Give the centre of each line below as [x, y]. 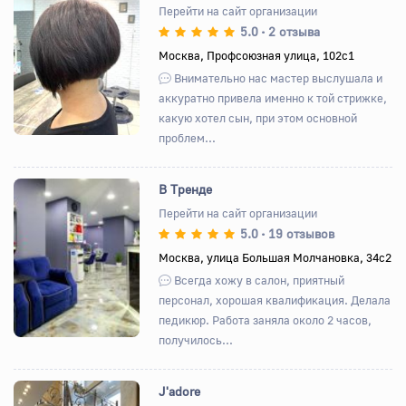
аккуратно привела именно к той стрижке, [273, 97]
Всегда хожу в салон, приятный [258, 280]
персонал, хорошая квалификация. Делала [275, 300]
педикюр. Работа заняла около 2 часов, [266, 319]
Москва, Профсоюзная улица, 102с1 [257, 55]
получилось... [196, 339]
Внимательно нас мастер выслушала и [277, 77]
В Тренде [186, 188]
